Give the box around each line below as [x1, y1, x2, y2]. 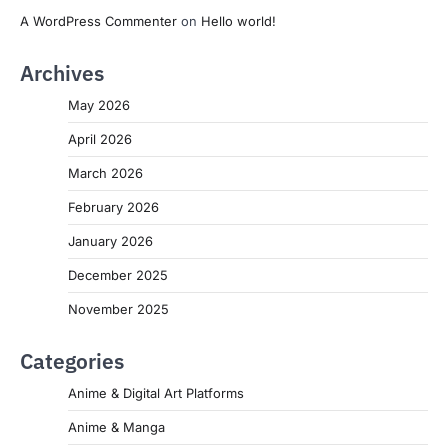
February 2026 [68, 199, 159, 216]
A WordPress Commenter [20, 13, 177, 30]
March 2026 [68, 165, 143, 182]
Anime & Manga [68, 419, 165, 436]
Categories [20, 348, 124, 376]
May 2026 [68, 97, 130, 114]
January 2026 [68, 233, 153, 250]
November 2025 [68, 301, 169, 318]
